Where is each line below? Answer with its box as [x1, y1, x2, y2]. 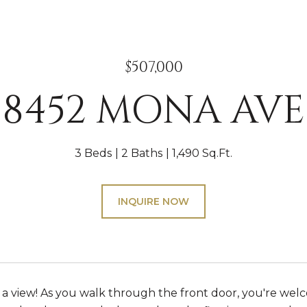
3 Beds [75, 147, 112, 160]
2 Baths [121, 147, 162, 160]
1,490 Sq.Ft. [172, 147, 232, 160]
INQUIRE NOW [118, 195, 189, 208]
